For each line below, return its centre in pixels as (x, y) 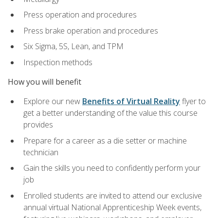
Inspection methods (58, 62)
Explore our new (53, 101)
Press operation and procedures (80, 15)
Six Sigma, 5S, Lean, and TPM (73, 46)
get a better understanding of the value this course (110, 113)
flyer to (193, 101)
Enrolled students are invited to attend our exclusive (113, 196)
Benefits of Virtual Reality (131, 101)
